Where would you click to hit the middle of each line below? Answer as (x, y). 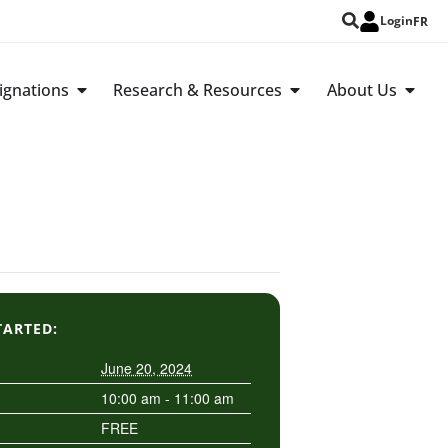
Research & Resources (198, 89)
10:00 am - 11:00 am (167, 397)
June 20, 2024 (146, 367)
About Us (361, 89)
